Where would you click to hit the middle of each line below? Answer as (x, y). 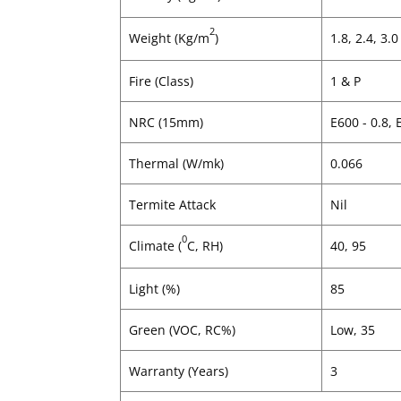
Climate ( (155, 245)
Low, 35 (352, 329)
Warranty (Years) (178, 371)
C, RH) (205, 245)
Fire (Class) (161, 81)
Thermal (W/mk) (176, 163)
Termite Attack (172, 204)
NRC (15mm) (166, 122)
